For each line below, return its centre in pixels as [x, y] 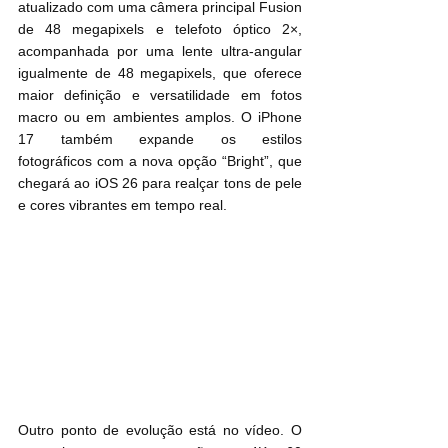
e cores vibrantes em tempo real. [122, 204]
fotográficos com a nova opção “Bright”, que [160, 160]
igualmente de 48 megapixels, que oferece [160, 72]
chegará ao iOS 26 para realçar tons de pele [160, 182]
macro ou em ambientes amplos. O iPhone [160, 116]
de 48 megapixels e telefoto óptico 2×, [160, 28]
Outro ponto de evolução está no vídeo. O [160, 430]
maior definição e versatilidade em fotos [160, 94]
